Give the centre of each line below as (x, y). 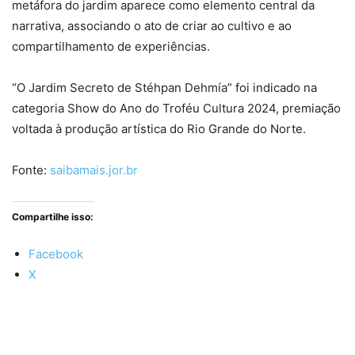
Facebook (56, 254)
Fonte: (31, 170)
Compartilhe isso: (53, 216)
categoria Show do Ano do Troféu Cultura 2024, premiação (176, 108)
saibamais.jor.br (94, 170)
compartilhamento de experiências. (111, 46)
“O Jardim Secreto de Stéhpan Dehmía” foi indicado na (164, 87)
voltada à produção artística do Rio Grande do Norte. (159, 128)
